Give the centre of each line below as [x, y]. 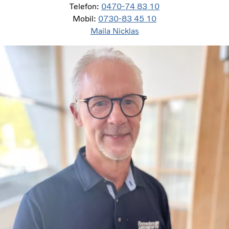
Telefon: [85, 6]
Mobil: [85, 18]
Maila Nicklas [114, 31]
